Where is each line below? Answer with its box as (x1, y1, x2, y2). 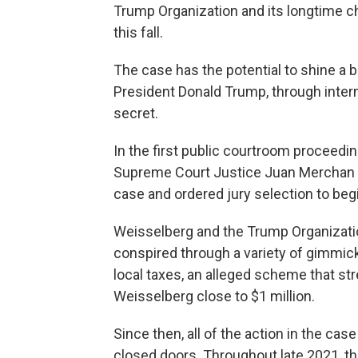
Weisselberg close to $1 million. (113, 287, 315, 304)
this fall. (113, 23, 163, 41)
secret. (113, 104, 158, 121)
